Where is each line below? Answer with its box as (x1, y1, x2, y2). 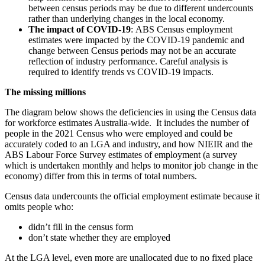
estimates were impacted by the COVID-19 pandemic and (28, 35, 244, 46)
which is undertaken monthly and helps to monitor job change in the (5, 160, 258, 171)
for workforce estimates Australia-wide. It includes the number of (5, 118, 249, 128)
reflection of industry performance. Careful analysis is (28, 56, 228, 67)
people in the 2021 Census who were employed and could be (5, 128, 232, 139)
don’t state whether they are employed (28, 232, 170, 243)
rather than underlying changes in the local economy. (28, 14, 225, 24)
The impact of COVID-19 (28, 24, 131, 35)
